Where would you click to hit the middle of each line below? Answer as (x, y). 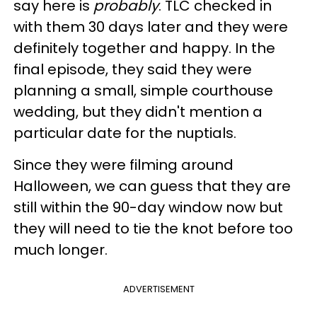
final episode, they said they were (133, 69)
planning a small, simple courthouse (143, 90)
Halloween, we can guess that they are (152, 186)
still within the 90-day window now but (148, 207)
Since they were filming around (123, 165)
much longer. (62, 249)
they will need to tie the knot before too (153, 228)
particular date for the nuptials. (125, 133)
